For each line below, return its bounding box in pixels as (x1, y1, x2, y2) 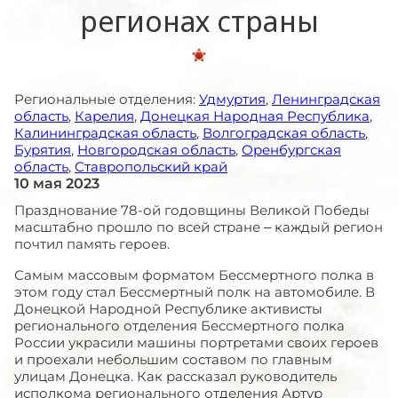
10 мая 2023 (14, 175, 99, 192)
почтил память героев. (14, 235, 170, 252)
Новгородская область (77, 141, 235, 158)
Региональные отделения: (14, 91, 199, 107)
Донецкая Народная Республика (140, 107, 370, 124)
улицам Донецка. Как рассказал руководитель (14, 368, 337, 385)
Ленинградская (272, 91, 380, 107)
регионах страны (79, 2, 319, 40)
